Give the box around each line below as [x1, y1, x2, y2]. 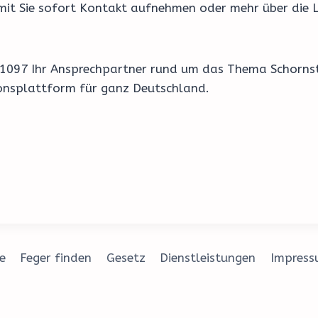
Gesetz [106, 251, 146, 265]
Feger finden [20, 251, 92, 265]
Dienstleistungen [160, 251, 256, 265]
